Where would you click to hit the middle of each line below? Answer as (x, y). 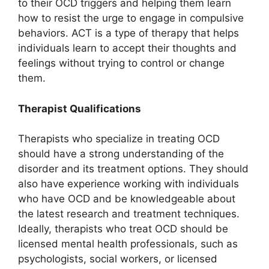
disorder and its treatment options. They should (133, 169)
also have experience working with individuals (128, 184)
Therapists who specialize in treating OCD (119, 139)
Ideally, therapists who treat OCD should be (123, 229)
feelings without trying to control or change (121, 63)
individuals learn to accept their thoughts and (127, 48)
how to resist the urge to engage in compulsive (131, 18)
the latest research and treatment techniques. (129, 214)
